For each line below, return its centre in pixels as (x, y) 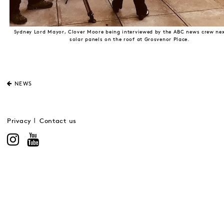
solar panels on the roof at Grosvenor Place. (129, 39)
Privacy (19, 121)
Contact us (58, 121)
